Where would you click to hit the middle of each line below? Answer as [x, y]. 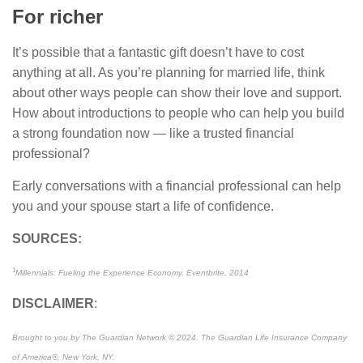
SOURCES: [47, 239]
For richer [58, 17]
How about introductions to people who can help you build [178, 113]
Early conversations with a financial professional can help [177, 186]
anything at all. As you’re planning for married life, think [169, 73]
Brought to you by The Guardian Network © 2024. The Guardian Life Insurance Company [179, 338]
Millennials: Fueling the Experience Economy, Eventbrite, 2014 [132, 273]
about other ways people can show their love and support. [177, 93]
